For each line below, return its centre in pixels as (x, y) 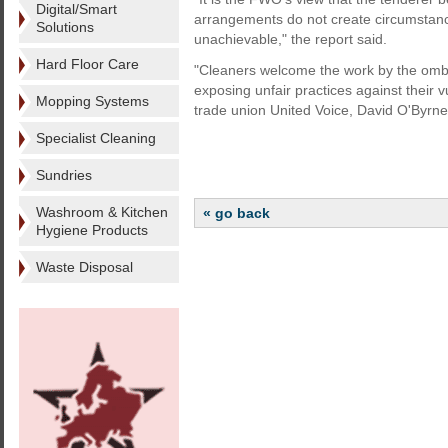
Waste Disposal (84, 267)
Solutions (65, 27)
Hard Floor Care (87, 64)
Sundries (64, 175)
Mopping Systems (92, 101)
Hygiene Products (92, 230)
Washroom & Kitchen (102, 212)
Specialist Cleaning (96, 138)
